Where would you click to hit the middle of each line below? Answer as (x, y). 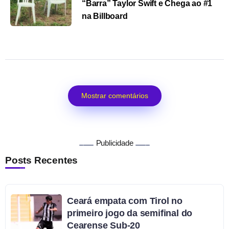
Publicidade (114, 143)
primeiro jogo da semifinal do (130, 213)
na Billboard (105, 16)
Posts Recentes (42, 161)
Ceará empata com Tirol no (125, 201)
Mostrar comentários (114, 96)
